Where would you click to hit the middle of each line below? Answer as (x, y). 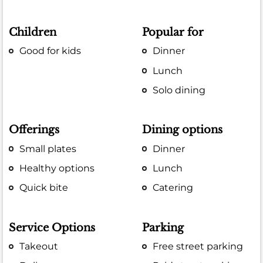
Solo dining (179, 90)
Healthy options (57, 168)
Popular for (173, 33)
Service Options (52, 227)
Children (33, 33)
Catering (173, 188)
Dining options (183, 130)
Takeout (39, 246)
